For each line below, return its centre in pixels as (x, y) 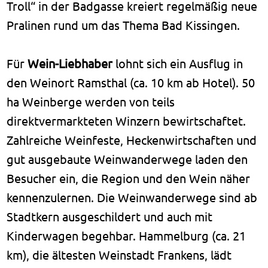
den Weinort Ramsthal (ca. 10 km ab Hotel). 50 (131, 82)
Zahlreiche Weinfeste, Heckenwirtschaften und (132, 139)
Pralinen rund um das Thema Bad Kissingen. (124, 25)
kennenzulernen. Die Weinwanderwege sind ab (132, 197)
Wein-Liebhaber (70, 63)
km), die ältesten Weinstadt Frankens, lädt (119, 254)
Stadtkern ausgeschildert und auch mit (110, 216)
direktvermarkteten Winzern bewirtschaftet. (127, 120)
